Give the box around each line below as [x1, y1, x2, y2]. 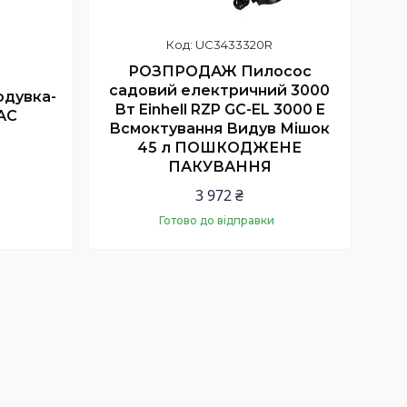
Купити [209, 268, 257, 285]
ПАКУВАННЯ [167, 158, 272, 176]
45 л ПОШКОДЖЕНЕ [137, 139, 303, 157]
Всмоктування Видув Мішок [109, 120, 331, 138]
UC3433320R [195, 36, 273, 52]
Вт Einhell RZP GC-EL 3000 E [114, 101, 325, 119]
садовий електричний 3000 [109, 82, 331, 100]
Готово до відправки [159, 213, 275, 227]
